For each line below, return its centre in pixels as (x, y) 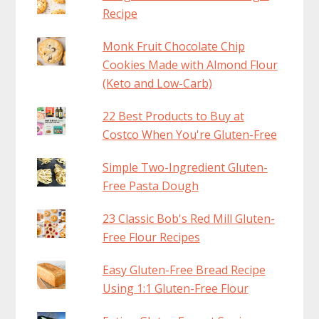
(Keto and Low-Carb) (157, 83)
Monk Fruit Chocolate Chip (173, 46)
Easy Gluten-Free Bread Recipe (184, 270)
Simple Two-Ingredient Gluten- (185, 167)
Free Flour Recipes (151, 237)
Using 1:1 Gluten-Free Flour (175, 288)
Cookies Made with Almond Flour (190, 64)
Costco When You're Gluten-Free (189, 134)
